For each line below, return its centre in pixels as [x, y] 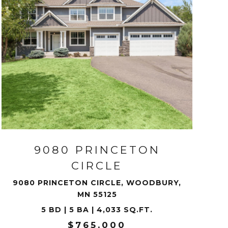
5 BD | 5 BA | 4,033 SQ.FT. [97, 210]
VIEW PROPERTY [97, 99]
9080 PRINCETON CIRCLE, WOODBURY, [97, 183]
